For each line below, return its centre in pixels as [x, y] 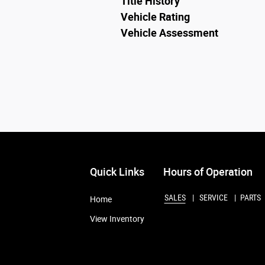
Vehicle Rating [155, 17]
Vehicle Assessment [169, 33]
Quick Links [117, 172]
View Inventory [117, 219]
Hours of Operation [208, 172]
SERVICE [213, 197]
